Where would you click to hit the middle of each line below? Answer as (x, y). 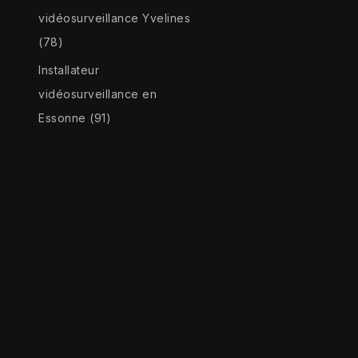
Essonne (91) (75, 118)
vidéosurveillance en (98, 94)
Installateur (69, 70)
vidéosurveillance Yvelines (115, 18)
